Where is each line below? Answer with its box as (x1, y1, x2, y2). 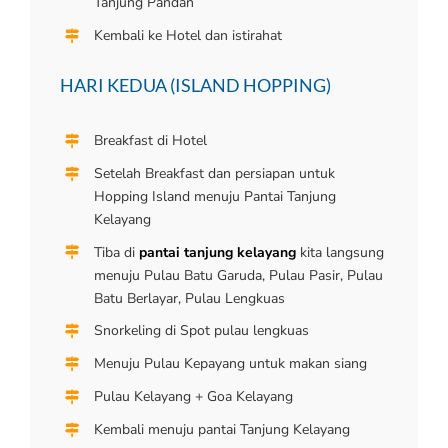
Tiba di (93, 242, 139, 262)
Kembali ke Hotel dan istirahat (93, 26, 282, 46)
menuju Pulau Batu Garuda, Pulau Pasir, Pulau (93, 265, 383, 285)
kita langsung (295, 242, 384, 262)
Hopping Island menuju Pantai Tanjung (93, 186, 336, 206)
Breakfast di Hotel (93, 130, 207, 150)
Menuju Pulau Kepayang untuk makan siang (93, 354, 367, 374)
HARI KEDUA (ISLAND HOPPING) (60, 73, 331, 96)
